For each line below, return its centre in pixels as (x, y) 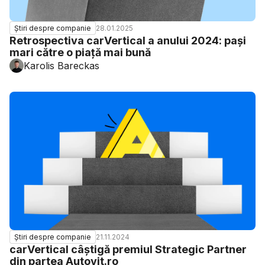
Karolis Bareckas (62, 66)
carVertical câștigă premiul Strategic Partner (128, 249)
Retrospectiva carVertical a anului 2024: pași (128, 41)
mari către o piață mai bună (80, 52)
